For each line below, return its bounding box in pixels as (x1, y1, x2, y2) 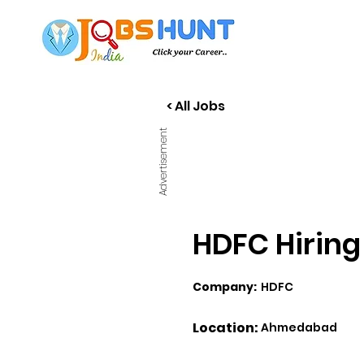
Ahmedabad (261, 319, 337, 336)
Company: (193, 279, 257, 295)
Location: (193, 318, 258, 337)
